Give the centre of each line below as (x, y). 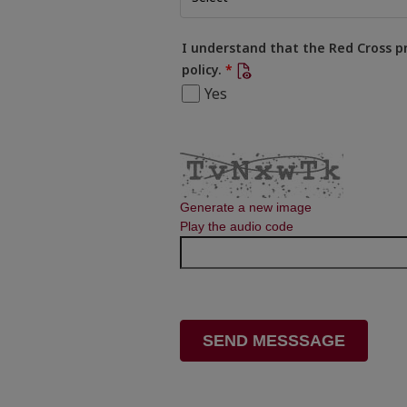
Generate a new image (246, 207)
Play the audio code (237, 226)
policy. (202, 69)
